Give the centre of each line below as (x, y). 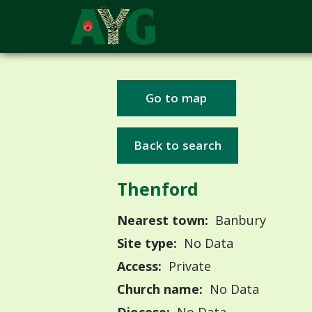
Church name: (160, 289)
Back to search (178, 145)
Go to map (176, 98)
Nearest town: (163, 220)
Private (188, 266)
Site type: (147, 243)
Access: (139, 266)
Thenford (158, 188)
